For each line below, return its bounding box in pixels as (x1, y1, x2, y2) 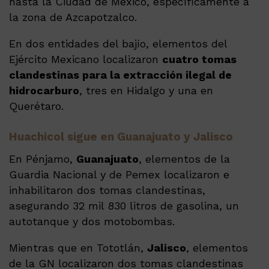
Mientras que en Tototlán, (9, 241, 147, 254)
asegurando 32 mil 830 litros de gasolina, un (9, 199, 239, 212)
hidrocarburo (9, 84, 79, 97)
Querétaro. (9, 100, 64, 113)
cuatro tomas (162, 53, 237, 66)
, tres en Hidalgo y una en (79, 84, 213, 97)
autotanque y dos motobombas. (9, 214, 175, 228)
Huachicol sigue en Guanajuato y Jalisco (9, 130, 233, 144)
